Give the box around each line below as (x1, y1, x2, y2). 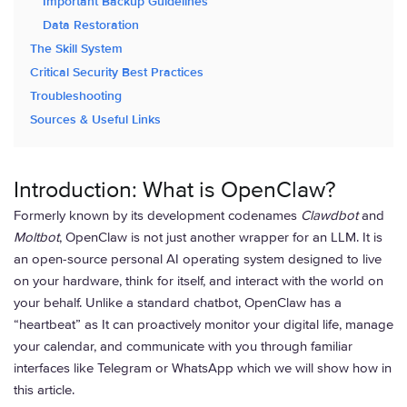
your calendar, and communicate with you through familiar (14, 338, 352, 354)
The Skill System (30, 41, 123, 56)
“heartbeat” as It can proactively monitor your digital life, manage (14, 316, 393, 333)
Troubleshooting (30, 88, 122, 104)
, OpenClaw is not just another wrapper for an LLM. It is (59, 229, 382, 245)
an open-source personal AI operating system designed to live (14, 251, 382, 267)
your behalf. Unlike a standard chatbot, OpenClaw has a (14, 294, 342, 311)
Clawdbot (301, 207, 358, 223)
